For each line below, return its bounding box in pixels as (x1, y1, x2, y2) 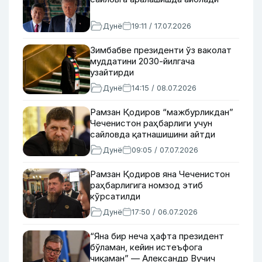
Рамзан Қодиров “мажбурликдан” (90, 106, 233, 118)
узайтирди (90, 67, 134, 78)
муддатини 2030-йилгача (90, 56, 195, 67)
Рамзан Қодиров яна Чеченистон (90, 168, 230, 180)
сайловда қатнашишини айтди (90, 129, 215, 140)
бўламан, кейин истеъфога (90, 242, 202, 253)
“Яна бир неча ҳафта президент (90, 230, 224, 242)
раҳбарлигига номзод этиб (90, 180, 203, 191)
